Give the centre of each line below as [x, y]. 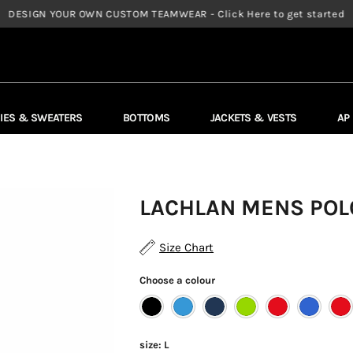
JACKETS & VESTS [253, 117]
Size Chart [187, 247]
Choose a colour [178, 280]
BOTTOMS [147, 117]
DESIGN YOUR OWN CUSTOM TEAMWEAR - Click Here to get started [176, 14]
